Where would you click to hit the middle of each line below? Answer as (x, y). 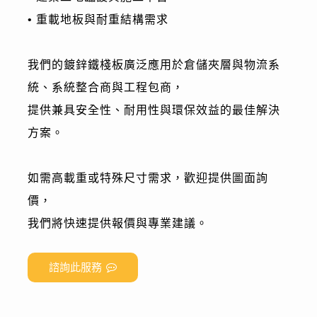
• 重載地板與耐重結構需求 (98, 19)
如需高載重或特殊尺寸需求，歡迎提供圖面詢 (148, 178)
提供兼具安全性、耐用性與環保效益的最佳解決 (154, 110)
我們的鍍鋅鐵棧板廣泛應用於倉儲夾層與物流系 (154, 64)
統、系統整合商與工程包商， (105, 87)
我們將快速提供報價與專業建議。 (117, 223)
